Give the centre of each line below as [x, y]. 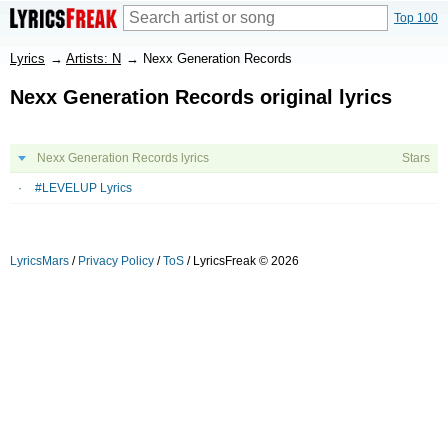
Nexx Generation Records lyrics [123, 158]
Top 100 [416, 18]
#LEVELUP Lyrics [83, 188]
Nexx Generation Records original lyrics [201, 97]
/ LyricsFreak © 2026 [241, 261]
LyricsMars [39, 261]
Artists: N [93, 58]
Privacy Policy [116, 261]
